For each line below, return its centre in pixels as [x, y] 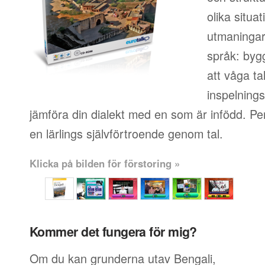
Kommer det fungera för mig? [113, 232]
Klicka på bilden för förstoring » [105, 163]
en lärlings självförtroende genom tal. [126, 133]
